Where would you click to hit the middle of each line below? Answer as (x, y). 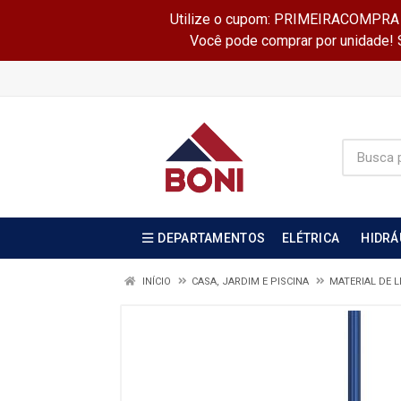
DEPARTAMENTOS (212, 238)
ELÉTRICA (311, 238)
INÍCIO (155, 282)
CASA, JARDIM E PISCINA (250, 282)
